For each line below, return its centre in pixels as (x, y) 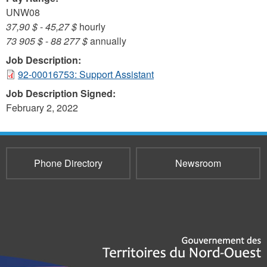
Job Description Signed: (62, 93)
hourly (91, 27)
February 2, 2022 (42, 108)
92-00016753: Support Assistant (86, 74)
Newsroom (198, 163)
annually (107, 41)
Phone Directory (68, 163)
